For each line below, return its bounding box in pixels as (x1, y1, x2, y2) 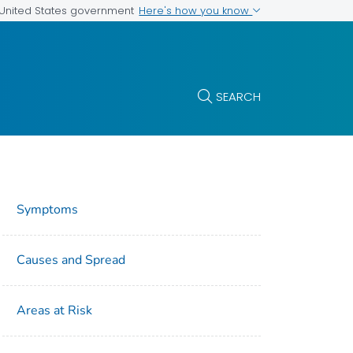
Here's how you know (139, 2, 253, 18)
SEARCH (216, 87, 262, 105)
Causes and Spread (17, 251, 126, 269)
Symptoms (17, 201, 79, 219)
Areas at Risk (17, 302, 93, 320)
